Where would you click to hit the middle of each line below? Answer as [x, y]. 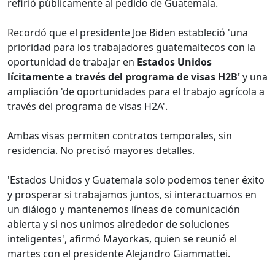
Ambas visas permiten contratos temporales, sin [120, 136]
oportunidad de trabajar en [72, 62]
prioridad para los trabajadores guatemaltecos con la [131, 48]
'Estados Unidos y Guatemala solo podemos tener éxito [136, 180]
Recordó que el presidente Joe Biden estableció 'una [128, 33]
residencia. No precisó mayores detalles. [101, 151]
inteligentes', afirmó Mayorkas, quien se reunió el [122, 239]
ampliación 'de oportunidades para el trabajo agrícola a [136, 92]
